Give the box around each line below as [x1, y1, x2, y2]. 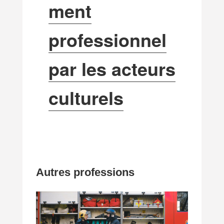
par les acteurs [48, 55, 175, 82]
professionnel [48, 26, 166, 53]
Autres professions [36, 165, 135, 178]
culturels [48, 84, 123, 111]
